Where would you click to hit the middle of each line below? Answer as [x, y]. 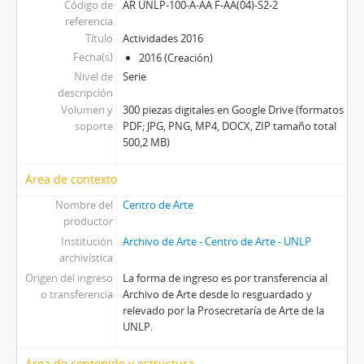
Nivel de [93, 77]
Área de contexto [71, 180]
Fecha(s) [93, 57]
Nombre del [84, 205]
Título [99, 39]
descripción [85, 93]
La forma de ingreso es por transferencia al [225, 278]
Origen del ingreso [69, 278]
